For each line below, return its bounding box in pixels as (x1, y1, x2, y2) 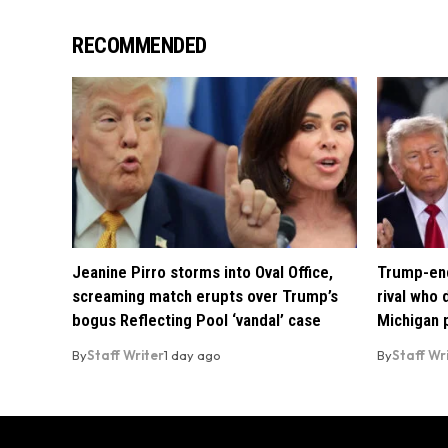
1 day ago (164, 347, 221, 364)
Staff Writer (87, 347, 164, 364)
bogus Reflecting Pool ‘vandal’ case (72, 310, 321, 331)
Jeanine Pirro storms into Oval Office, (72, 262, 333, 283)
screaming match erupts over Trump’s (72, 286, 338, 307)
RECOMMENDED (72, 33, 207, 59)
